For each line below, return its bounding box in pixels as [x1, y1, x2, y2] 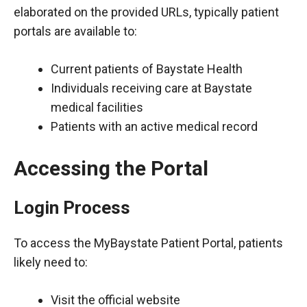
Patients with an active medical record [51, 119, 258, 134]
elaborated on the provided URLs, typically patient [14, 4, 279, 19]
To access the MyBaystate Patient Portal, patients [14, 235, 283, 250]
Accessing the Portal [14, 156, 208, 180]
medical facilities [51, 99, 143, 114]
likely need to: [14, 254, 88, 269]
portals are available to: [14, 23, 137, 38]
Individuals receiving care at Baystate [51, 80, 252, 95]
